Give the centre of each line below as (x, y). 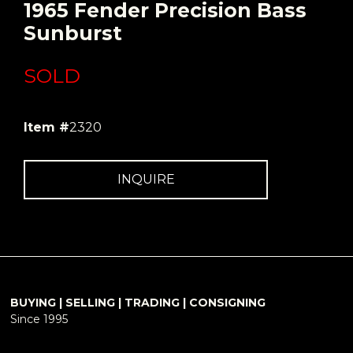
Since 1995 (39, 320)
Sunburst (73, 33)
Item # (46, 128)
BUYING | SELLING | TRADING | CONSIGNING (137, 303)
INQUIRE (146, 180)
